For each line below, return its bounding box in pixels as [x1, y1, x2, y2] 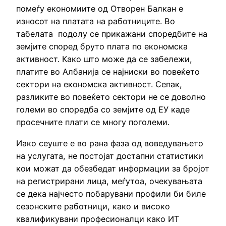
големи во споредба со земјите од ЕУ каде [16, 104, 190, 115]
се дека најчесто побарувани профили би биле [16, 188, 206, 199]
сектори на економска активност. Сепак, [16, 79, 182, 90]
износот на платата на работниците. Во [16, 16, 175, 27]
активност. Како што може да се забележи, [16, 54, 192, 65]
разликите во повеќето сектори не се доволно [16, 92, 206, 102]
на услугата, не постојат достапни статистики [16, 150, 203, 161]
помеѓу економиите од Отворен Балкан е [16, 4, 183, 14]
